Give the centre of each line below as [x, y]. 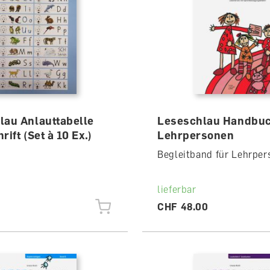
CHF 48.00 [183, 207]
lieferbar [177, 189]
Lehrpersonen [196, 135]
